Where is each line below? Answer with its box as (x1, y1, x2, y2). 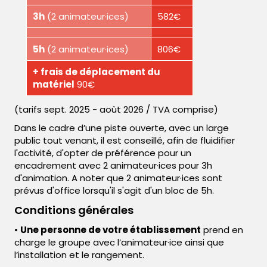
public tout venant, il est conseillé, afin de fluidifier (14, 134, 235, 147)
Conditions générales (14, 203, 133, 218)
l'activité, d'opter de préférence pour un (14, 147, 191, 160)
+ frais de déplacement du (33, 66, 160, 79)
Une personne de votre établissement (20, 223, 201, 237)
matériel (33, 78, 74, 91)
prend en (201, 223, 243, 237)
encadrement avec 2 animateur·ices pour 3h (14, 159, 212, 172)
